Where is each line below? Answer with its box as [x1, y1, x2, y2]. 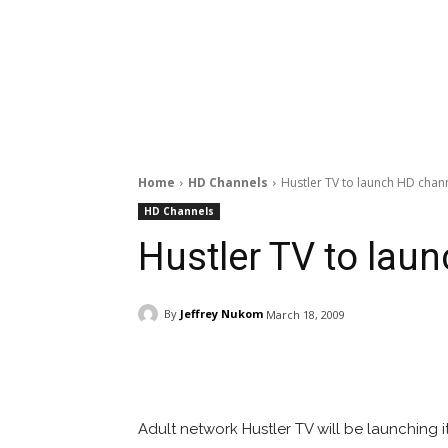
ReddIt [319, 357, 359, 373]
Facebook [185, 357, 240, 373]
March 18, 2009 [266, 306, 345, 322]
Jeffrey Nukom [180, 306, 263, 322]
